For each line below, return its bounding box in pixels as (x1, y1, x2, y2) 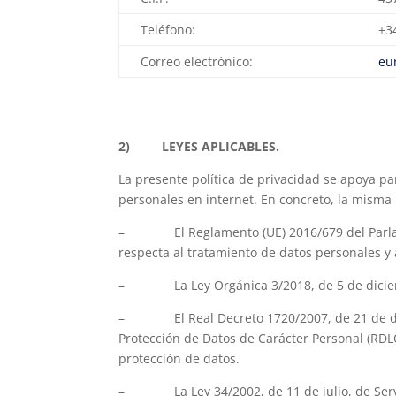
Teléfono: (141, 21, 196, 39)
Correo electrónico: (141, 53, 254, 71)
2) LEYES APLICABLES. (118, 138, 280, 156)
